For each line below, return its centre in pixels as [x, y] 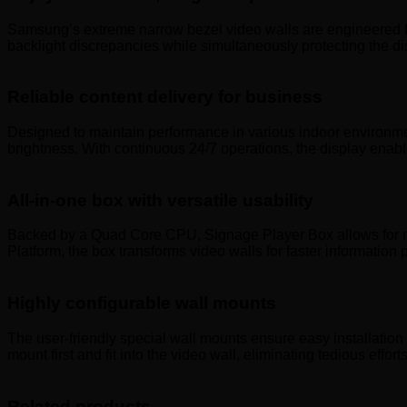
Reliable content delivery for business [165, 97]
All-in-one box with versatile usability [160, 200]
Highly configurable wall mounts [142, 303]
